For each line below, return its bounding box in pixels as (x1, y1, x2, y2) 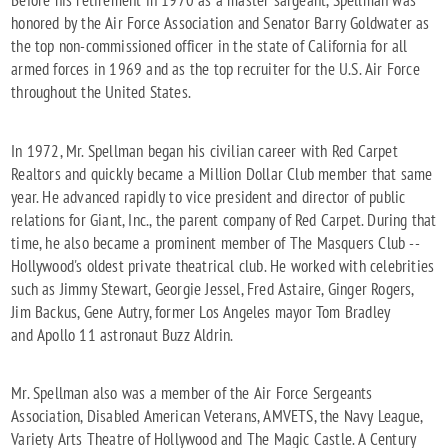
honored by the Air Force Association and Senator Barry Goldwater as (11, 11, 430, 34)
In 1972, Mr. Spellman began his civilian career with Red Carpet (11, 139, 398, 162)
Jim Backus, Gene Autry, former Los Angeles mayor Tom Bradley (11, 300, 391, 323)
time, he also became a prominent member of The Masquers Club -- (11, 231, 419, 254)
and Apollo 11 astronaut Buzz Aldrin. (11, 323, 234, 346)
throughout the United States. (11, 80, 192, 103)
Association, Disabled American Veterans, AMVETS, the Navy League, (11, 405, 423, 428)
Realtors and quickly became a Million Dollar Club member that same (11, 162, 433, 185)
